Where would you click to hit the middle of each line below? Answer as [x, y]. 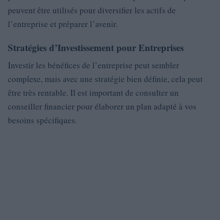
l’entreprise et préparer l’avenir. [63, 24]
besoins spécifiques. [42, 120]
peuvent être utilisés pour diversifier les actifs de [92, 10]
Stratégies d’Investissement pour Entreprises [96, 48]
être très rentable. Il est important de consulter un [93, 93]
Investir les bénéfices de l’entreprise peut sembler [94, 65]
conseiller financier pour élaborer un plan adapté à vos [102, 107]
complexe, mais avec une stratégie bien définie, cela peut [105, 79]
